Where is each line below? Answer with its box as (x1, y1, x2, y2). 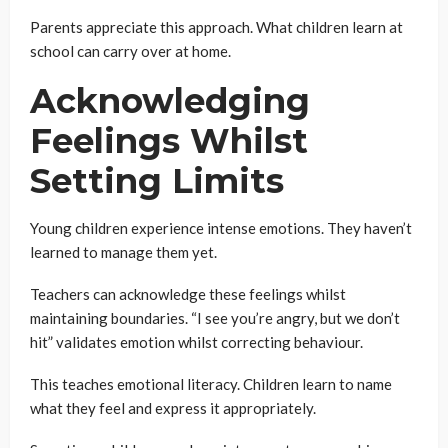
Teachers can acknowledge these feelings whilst (30, 285, 346, 303)
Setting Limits (30, 160, 284, 202)
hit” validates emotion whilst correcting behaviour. (30, 333, 363, 351)
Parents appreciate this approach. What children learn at (30, 18, 403, 36)
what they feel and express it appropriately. (30, 399, 316, 417)
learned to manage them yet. (30, 243, 217, 261)
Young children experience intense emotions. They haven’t (30, 219, 412, 237)
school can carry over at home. (30, 42, 231, 60)
